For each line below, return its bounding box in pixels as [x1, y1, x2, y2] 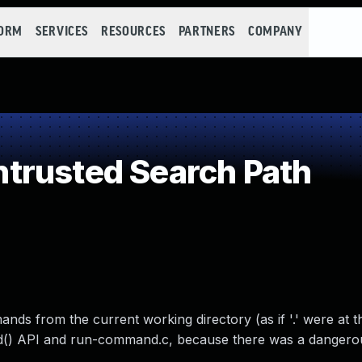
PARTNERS [178, 25, 235, 39]
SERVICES [35, 25, 89, 39]
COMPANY [247, 25, 303, 39]
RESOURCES [101, 25, 166, 39]
